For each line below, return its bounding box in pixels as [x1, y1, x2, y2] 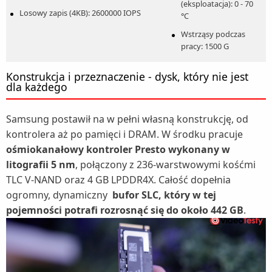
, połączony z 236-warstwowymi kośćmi [75, 158, 256, 172]
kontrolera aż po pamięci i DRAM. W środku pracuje [6, 127, 243, 141]
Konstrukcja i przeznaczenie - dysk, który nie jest [6, 69, 248, 84]
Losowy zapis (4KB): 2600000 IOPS [19, 7, 141, 19]
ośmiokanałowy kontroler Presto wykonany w [6, 143, 230, 157]
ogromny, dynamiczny [6, 188, 110, 202]
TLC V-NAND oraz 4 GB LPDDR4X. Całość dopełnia [6, 173, 231, 187]
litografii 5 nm [6, 158, 75, 172]
